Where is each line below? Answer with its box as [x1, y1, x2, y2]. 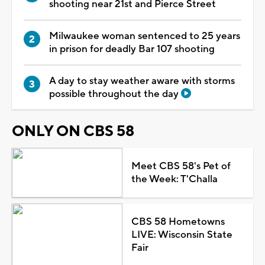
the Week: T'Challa [131, 172, 218, 186]
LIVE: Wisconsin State [131, 228, 232, 241]
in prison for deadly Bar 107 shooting [49, 42, 215, 56]
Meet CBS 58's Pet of [131, 159, 231, 173]
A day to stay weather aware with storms [49, 74, 235, 88]
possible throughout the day [49, 87, 181, 101]
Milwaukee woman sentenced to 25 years [49, 29, 240, 43]
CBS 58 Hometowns [131, 215, 225, 228]
